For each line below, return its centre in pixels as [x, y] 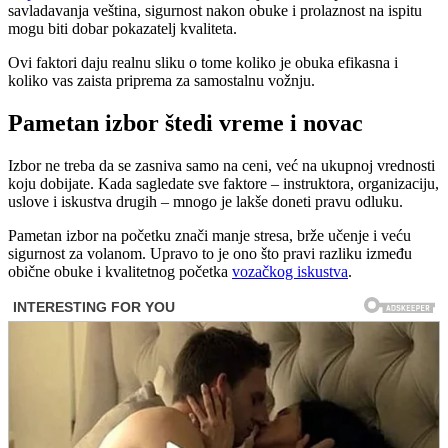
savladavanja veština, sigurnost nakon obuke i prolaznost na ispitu [215, 11]
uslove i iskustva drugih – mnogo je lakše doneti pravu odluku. [205, 202]
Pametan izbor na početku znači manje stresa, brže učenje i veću [209, 236]
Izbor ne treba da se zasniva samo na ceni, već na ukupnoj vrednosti [221, 166]
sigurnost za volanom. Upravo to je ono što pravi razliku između [210, 254]
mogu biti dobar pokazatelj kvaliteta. [122, 29]
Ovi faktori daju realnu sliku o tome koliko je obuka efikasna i [203, 63]
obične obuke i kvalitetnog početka [120, 272]
